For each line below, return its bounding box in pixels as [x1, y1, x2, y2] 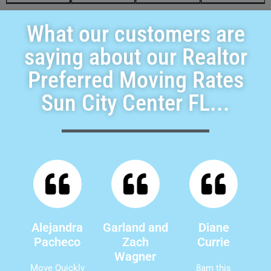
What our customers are [26, 20, 245, 47]
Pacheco [34, 234, 81, 249]
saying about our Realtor [24, 43, 247, 70]
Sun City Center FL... [41, 89, 230, 116]
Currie [197, 234, 230, 249]
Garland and [102, 220, 168, 235]
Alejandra [31, 220, 83, 235]
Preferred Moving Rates [27, 66, 244, 93]
